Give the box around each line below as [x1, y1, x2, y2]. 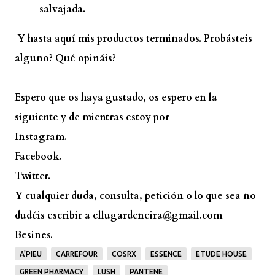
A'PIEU [20, 249, 42, 258]
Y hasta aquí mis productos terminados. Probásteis [15, 31, 252, 45]
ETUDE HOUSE [196, 249, 247, 258]
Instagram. [15, 130, 67, 144]
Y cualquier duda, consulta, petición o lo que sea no [15, 188, 256, 203]
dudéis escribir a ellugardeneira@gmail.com [15, 208, 222, 222]
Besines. [15, 228, 53, 242]
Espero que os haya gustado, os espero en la [15, 90, 217, 104]
